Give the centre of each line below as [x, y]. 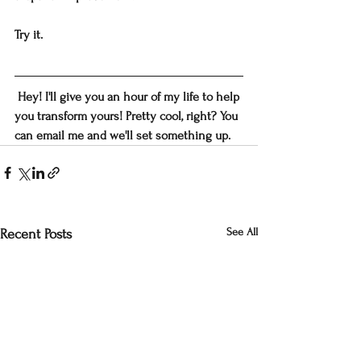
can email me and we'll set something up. [122, 136]
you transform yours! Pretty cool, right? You [128, 116]
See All [242, 232]
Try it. [29, 35]
